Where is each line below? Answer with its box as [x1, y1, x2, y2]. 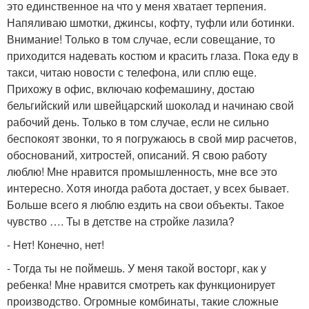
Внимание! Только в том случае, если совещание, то [7, 31, 275, 47]
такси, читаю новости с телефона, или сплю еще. [7, 64, 257, 80]
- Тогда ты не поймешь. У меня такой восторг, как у [7, 260, 266, 276]
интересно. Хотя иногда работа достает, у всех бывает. [7, 180, 289, 196]
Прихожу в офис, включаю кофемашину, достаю [7, 81, 255, 97]
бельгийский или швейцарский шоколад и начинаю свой [7, 97, 294, 113]
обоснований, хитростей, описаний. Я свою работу [7, 147, 267, 163]
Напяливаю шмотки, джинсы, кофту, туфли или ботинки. [7, 14, 295, 30]
